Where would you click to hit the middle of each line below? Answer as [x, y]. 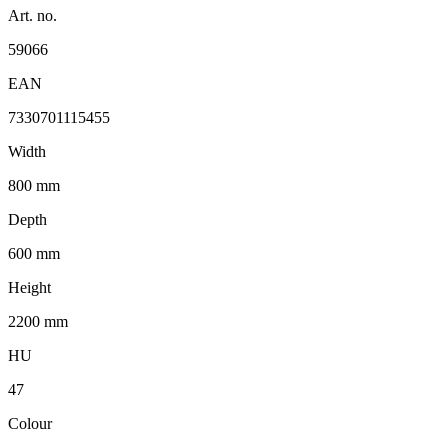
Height [29, 287]
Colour [30, 423]
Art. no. [32, 15]
